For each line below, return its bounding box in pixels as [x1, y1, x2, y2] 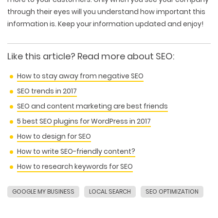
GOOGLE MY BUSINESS [12, 187, 74, 196]
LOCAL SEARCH [89, 187, 131, 196]
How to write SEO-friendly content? [17, 146, 135, 157]
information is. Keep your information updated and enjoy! [7, 19, 203, 29]
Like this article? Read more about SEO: [7, 50, 174, 63]
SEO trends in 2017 [17, 86, 77, 96]
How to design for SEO [17, 131, 91, 142]
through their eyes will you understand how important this [7, 7, 205, 17]
